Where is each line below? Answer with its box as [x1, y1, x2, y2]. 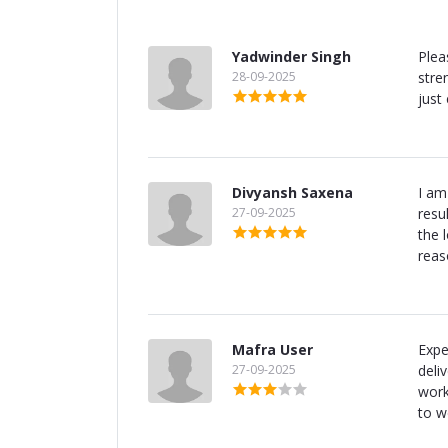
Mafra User [232, 340, 313, 360]
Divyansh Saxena [232, 183, 353, 203]
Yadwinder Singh [232, 47, 351, 67]
